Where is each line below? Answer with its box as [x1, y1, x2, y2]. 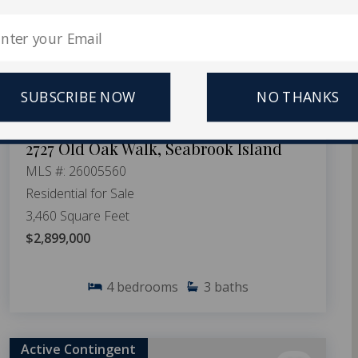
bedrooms [117, 277, 178, 296]
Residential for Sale [26, 184, 134, 202]
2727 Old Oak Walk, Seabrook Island [26, 137, 282, 159]
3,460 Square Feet [26, 206, 129, 225]
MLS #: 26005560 [26, 161, 126, 180]
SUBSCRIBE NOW [21, 87, 136, 107]
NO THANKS [257, 87, 340, 107]
